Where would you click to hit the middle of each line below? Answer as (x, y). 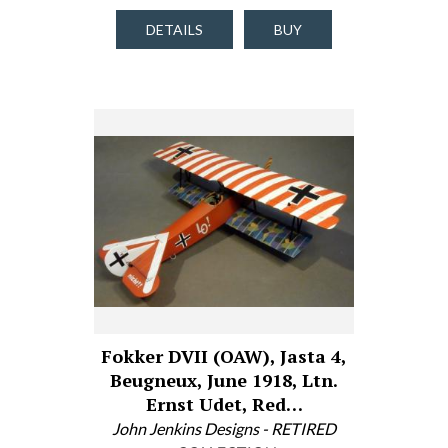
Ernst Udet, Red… (224, 404)
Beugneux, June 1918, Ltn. (224, 380)
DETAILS (174, 29)
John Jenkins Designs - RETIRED (224, 428)
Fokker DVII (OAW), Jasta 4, (224, 356)
